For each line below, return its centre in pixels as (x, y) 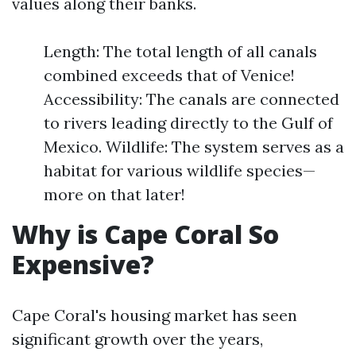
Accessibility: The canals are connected (192, 99)
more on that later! (114, 194)
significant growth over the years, (137, 339)
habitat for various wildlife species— (180, 170)
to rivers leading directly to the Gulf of (188, 123)
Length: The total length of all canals (180, 51)
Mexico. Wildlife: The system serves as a (194, 147)
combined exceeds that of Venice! (169, 75)
